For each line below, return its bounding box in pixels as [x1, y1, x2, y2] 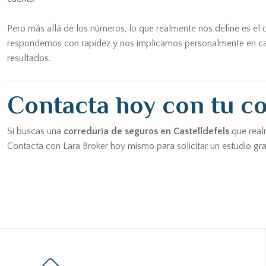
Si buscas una [7, 126, 64, 137]
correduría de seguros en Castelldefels [64, 126, 229, 137]
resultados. [7, 53, 50, 64]
